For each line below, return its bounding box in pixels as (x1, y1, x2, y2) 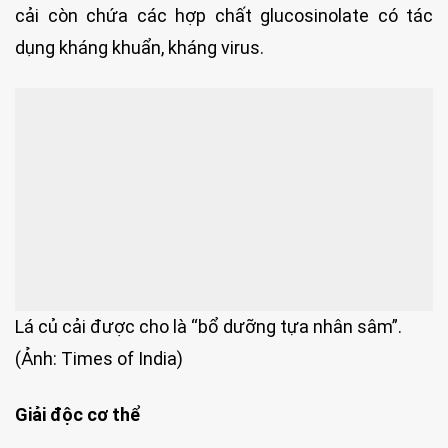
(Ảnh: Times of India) (15, 347, 183, 369)
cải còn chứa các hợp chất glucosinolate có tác (15, 5, 433, 27)
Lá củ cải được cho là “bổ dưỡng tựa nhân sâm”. (15, 315, 402, 337)
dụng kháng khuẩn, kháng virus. (15, 37, 264, 59)
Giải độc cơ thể (15, 404, 141, 426)
